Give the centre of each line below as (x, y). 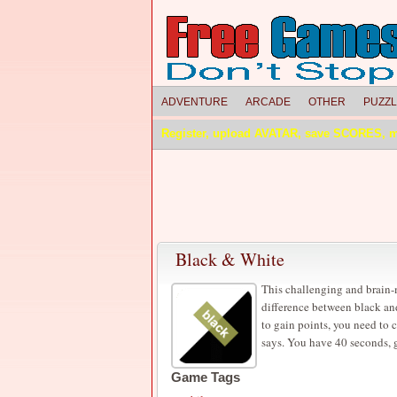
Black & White (230, 259)
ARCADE (268, 102)
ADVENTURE (195, 102)
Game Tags (206, 377)
